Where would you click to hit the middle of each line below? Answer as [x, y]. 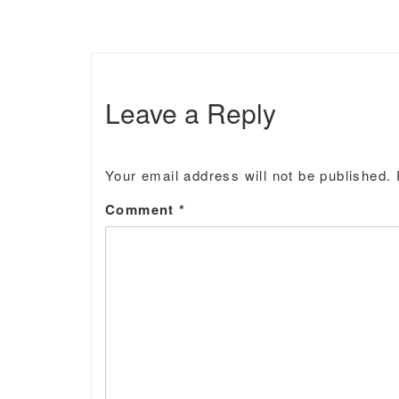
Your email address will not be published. [248, 175]
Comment [142, 210]
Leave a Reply [191, 113]
